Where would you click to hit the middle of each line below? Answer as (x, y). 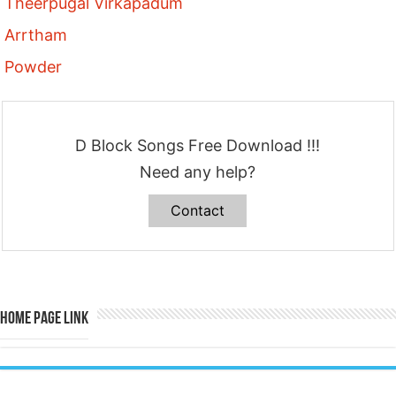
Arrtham (36, 35)
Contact (198, 210)
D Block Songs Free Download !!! (198, 145)
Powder (34, 67)
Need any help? (198, 172)
